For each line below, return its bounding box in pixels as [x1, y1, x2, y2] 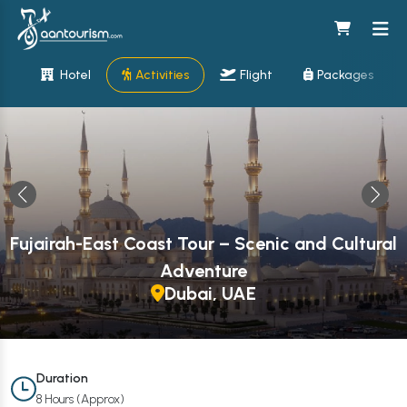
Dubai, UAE [164, 283, 256, 304]
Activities [135, 67, 189, 83]
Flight [240, 67, 273, 83]
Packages [317, 67, 373, 83]
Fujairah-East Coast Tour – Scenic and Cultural [10, 233, 397, 254]
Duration [36, 371, 88, 386]
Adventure [160, 260, 247, 282]
